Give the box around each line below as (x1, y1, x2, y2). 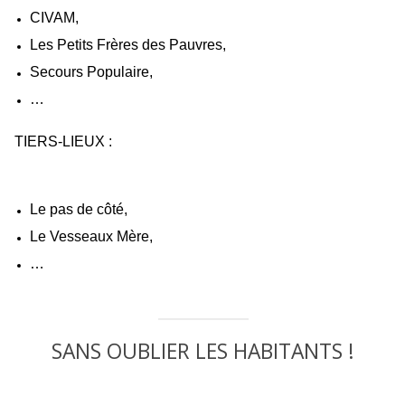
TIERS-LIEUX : (14, 134, 116, 150)
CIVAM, (30, 9, 80, 25)
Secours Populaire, (30, 63, 154, 80)
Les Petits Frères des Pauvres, (30, 36, 227, 52)
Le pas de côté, (30, 201, 128, 217)
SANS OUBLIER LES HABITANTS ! (52, 337, 354, 366)
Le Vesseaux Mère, (30, 228, 154, 244)
